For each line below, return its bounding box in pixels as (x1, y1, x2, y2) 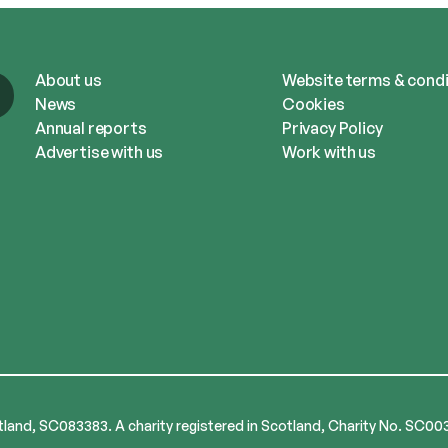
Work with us (281, 142, 377, 163)
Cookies (281, 94, 345, 115)
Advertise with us (34, 142, 164, 163)
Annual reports (34, 118, 147, 139)
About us (34, 70, 102, 91)
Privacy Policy (281, 118, 383, 139)
